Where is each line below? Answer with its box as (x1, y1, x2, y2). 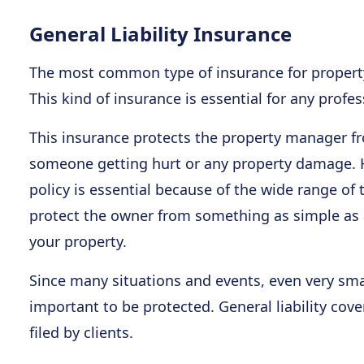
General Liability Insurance (29, 20, 292, 47)
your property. (29, 232, 127, 251)
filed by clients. (29, 323, 133, 342)
